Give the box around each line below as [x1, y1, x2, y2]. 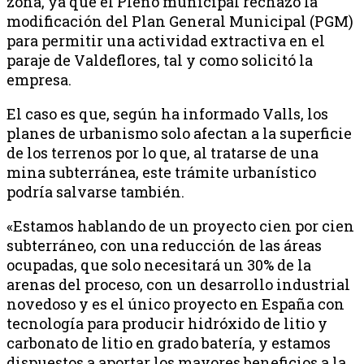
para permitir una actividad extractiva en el [6, 30, 325, 50]
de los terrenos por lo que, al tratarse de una [6, 142, 318, 162]
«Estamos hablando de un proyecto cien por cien [6, 215, 354, 236]
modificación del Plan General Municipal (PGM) [6, 11, 353, 31]
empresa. [6, 69, 71, 89]
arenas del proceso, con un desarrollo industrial [6, 274, 350, 294]
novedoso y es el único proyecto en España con [6, 293, 344, 314]
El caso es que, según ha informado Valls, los [6, 103, 328, 123]
